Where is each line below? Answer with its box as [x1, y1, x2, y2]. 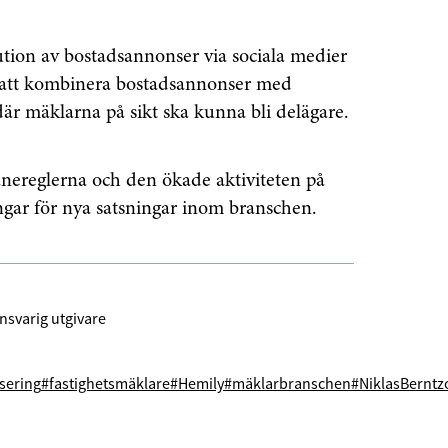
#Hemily [170, 373, 224, 394]
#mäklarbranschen [224, 373, 351, 394]
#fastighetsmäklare [41, 373, 170, 394]
